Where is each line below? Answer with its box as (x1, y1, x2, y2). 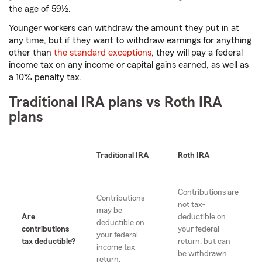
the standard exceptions (54, 48, 151, 58)
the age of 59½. (9, 4, 71, 14)
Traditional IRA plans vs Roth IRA (9, 95, 222, 111)
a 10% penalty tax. (9, 73, 82, 82)
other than (9, 48, 54, 58)
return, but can (178, 237, 230, 246)
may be (96, 206, 122, 215)
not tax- (178, 201, 205, 209)
